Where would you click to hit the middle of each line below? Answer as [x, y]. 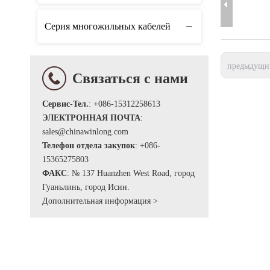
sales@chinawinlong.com [85, 132]
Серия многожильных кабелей [108, 27]
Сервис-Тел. [65, 104]
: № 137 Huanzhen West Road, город [131, 174]
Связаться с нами [130, 78]
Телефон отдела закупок [89, 146]
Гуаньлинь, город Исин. [86, 187]
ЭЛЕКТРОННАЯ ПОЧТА [91, 118]
